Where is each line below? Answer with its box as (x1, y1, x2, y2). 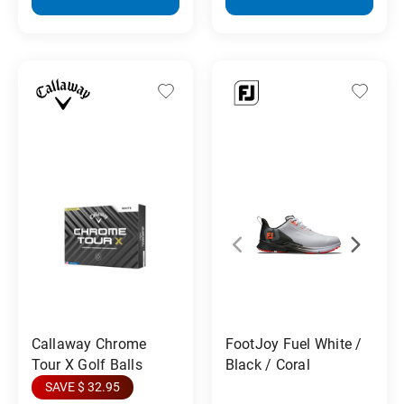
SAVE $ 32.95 (44, 379, 120, 394)
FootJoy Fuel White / (225, 335, 363, 353)
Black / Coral (225, 355, 310, 373)
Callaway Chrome (31, 335, 147, 353)
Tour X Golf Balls (31, 355, 142, 373)
